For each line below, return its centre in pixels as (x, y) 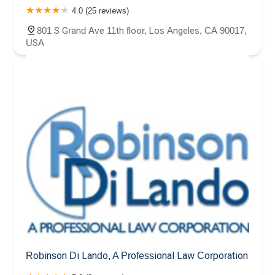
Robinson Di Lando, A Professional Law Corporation (137, 255)
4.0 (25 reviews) (100, 11)
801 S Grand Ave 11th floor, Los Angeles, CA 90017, (142, 31)
